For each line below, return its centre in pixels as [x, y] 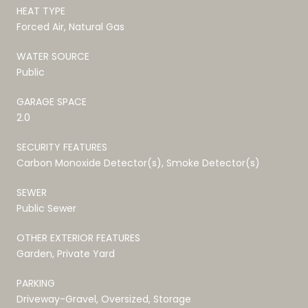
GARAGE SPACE [52, 101]
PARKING [36, 283]
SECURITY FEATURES [62, 147]
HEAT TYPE [41, 11]
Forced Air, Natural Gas [70, 26]
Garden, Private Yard [66, 253]
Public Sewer [46, 208]
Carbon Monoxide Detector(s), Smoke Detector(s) [138, 163]
